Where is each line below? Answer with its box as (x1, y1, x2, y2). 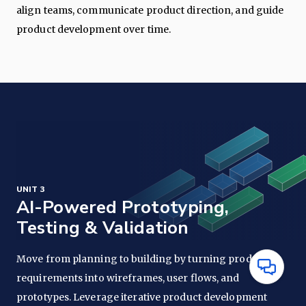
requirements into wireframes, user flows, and (16, 271, 240, 284)
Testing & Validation (16, 215, 189, 240)
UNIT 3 (16, 183, 45, 195)
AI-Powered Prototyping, (16, 195, 229, 219)
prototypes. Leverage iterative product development (16, 290, 268, 303)
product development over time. (16, 23, 171, 36)
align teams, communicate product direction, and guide (16, 3, 284, 16)
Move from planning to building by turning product (16, 252, 267, 265)
